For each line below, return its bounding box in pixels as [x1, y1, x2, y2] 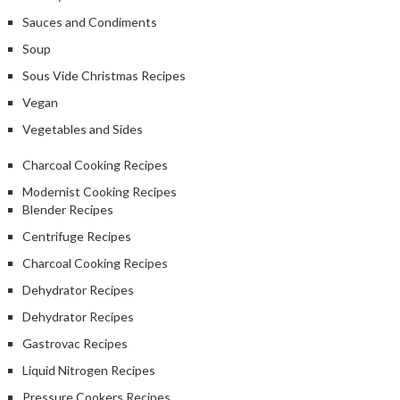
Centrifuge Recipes [22, 228, 131, 244]
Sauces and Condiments [22, 13, 157, 29]
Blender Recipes [22, 201, 113, 217]
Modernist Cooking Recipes [22, 183, 177, 199]
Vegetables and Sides [22, 121, 143, 137]
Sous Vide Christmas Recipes [22, 67, 186, 83]
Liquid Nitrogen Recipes [22, 362, 155, 378]
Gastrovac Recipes [22, 335, 128, 351]
